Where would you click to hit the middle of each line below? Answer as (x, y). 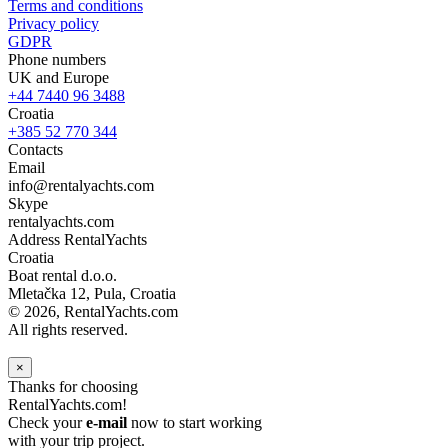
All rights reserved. (68, 329)
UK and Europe (58, 77)
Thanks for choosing (73, 386)
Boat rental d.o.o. (62, 275)
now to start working (194, 422)
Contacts (35, 149)
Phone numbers (57, 59)
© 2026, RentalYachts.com (93, 311)
